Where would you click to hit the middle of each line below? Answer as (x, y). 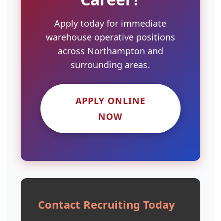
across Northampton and (110, 51)
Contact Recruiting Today (107, 204)
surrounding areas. (110, 64)
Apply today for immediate (110, 23)
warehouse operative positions (110, 37)
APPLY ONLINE (110, 100)
